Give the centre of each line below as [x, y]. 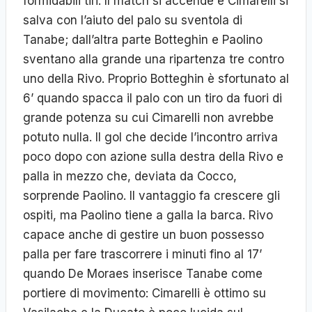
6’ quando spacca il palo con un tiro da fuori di [153, 98]
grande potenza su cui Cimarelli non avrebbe [148, 117]
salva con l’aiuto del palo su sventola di [133, 20]
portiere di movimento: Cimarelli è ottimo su [145, 293]
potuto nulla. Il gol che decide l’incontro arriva [150, 137]
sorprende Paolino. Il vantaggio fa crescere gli [151, 195]
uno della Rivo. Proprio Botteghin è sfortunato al [156, 78]
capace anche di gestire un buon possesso [143, 234]
